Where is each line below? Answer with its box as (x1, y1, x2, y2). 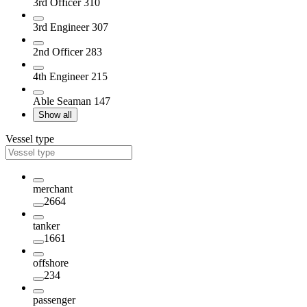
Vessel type (5, 132, 54, 145)
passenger (33, 293, 75, 306)
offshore (33, 256, 69, 269)
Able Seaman (33, 95, 94, 107)
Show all (38, 109, 72, 120)
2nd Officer (33, 45, 86, 58)
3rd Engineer (33, 21, 92, 33)
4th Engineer (33, 70, 91, 82)
